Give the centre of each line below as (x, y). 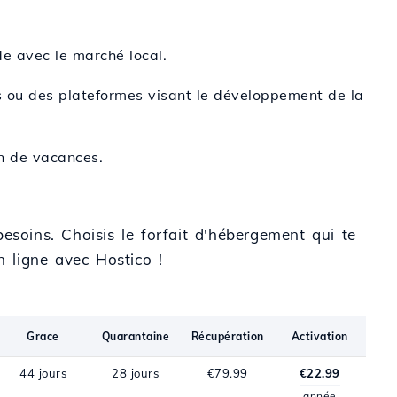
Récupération (227, 336)
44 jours (43, 373)
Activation (319, 336)
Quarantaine (135, 336)
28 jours (136, 373)
